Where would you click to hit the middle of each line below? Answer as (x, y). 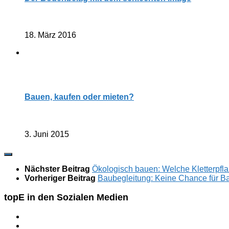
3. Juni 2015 (47, 134)
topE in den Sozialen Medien (66, 198)
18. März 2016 (50, 35)
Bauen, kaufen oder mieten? (79, 97)
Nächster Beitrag (58, 169)
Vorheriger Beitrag (61, 178)
